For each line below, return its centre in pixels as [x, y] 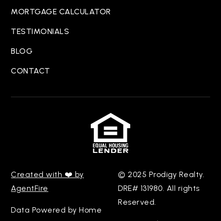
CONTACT [31, 71]
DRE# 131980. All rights [159, 188]
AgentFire [30, 188]
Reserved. [137, 202]
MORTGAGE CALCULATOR [61, 12]
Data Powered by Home [56, 210]
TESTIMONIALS [40, 32]
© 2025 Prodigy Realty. [161, 175]
